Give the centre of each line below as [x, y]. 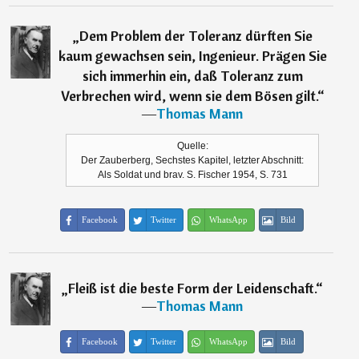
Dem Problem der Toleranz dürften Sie [196, 36]
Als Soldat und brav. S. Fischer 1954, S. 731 [192, 175]
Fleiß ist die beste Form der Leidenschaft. [192, 288]
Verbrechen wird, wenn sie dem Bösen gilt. [189, 96]
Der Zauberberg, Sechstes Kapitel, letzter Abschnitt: [193, 161]
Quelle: [192, 146]
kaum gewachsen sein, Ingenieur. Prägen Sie [192, 56]
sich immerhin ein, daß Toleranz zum [192, 76]
